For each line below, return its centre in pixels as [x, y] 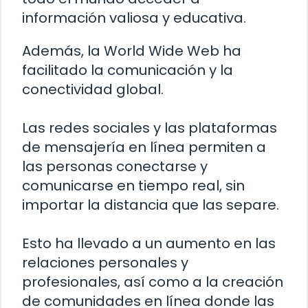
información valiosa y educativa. [134, 18]
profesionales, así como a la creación [153, 282]
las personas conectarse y [115, 167]
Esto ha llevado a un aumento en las [149, 244]
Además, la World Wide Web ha [132, 51]
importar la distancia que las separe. [151, 205]
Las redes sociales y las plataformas [150, 128]
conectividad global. [93, 90]
